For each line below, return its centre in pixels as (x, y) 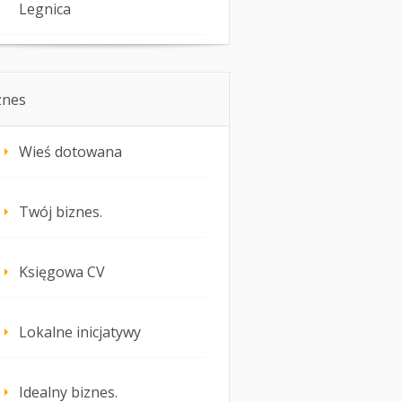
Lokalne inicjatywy (80, 332)
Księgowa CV (62, 272)
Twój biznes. (61, 212)
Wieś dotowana (70, 152)
